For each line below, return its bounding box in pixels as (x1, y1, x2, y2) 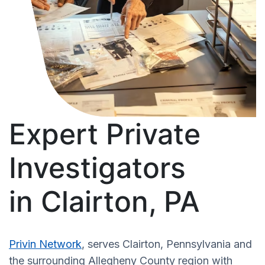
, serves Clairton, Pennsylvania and (82, 237, 252, 250)
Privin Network (9, 237, 82, 250)
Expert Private (9, 116, 201, 151)
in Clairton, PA (9, 183, 200, 219)
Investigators (9, 150, 186, 185)
